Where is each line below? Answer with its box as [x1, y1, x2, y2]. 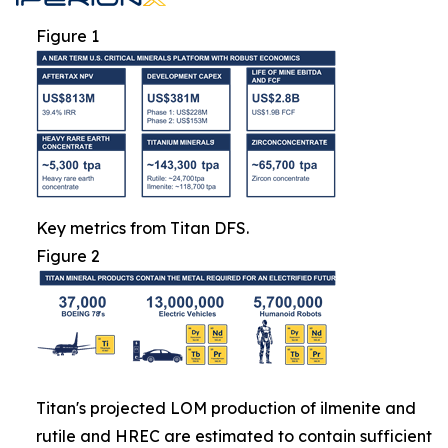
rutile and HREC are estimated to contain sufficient [36, 425, 432, 446]
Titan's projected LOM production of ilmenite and [36, 397, 416, 418]
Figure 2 [36, 245, 100, 266]
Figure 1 [36, 25, 99, 46]
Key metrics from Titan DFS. [36, 217, 249, 238]
